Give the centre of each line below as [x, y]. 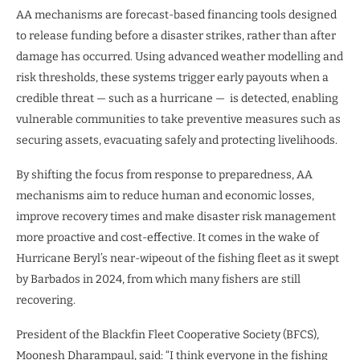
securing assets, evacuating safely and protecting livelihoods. [178, 141]
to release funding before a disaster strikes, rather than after [176, 36]
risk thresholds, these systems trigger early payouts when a [172, 78]
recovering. [47, 301]
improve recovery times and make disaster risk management [176, 217]
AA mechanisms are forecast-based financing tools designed [176, 15]
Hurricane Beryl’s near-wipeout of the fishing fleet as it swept [178, 259]
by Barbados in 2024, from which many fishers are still [158, 280]
